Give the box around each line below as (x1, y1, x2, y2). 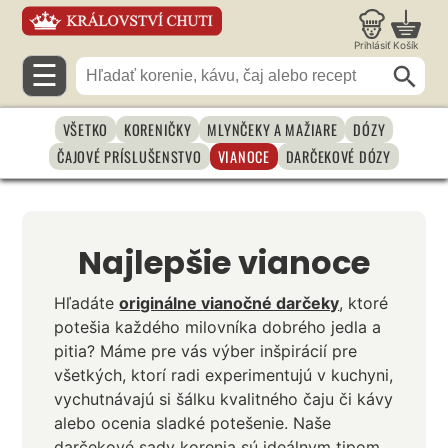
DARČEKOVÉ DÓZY (285, 145, 391, 167)
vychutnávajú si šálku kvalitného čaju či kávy (54, 389, 394, 410)
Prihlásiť (353, 39, 391, 51)
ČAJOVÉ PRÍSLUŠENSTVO (57, 145, 202, 167)
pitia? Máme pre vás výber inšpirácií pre (54, 341, 358, 362)
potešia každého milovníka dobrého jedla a (54, 317, 382, 338)
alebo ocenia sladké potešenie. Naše (54, 413, 332, 434)
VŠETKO (62, 118, 108, 140)
